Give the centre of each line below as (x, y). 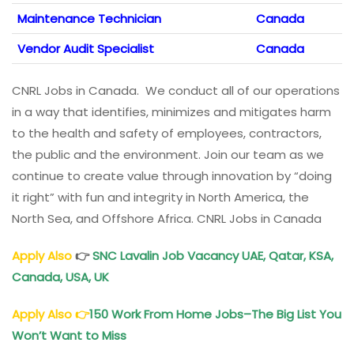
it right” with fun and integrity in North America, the (160, 197)
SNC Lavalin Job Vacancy (166, 255)
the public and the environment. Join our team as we (168, 154)
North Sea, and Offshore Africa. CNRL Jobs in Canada (167, 218)
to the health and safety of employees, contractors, (167, 133)
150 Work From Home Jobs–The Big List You (215, 314)
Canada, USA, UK (60, 277)
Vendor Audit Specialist (86, 48)
